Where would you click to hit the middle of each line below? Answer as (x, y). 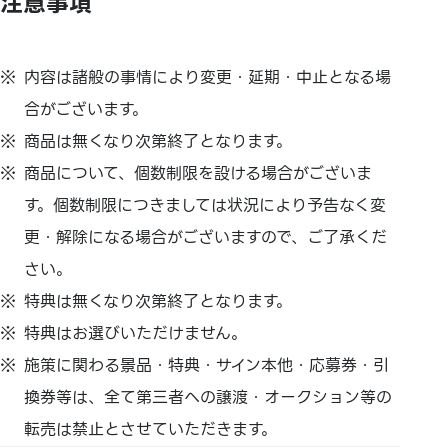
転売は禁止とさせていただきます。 (151, 429)
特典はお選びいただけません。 (136, 333)
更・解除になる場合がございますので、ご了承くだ (206, 237)
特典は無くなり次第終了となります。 (158, 301)
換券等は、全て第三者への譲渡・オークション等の (208, 397)
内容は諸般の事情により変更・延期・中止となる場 (208, 77)
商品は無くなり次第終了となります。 (158, 141)
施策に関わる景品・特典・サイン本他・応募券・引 (207, 365)
